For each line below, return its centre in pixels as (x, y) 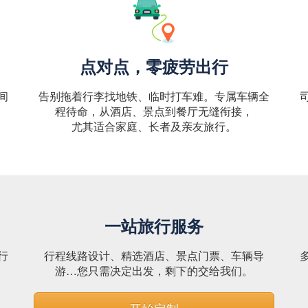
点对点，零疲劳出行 (154, 66)
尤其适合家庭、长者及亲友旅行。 (154, 126)
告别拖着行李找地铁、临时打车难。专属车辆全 (154, 96)
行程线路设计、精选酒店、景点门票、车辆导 (154, 255)
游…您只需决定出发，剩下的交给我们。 (154, 271)
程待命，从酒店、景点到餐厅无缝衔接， (154, 111)
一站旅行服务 (154, 225)
